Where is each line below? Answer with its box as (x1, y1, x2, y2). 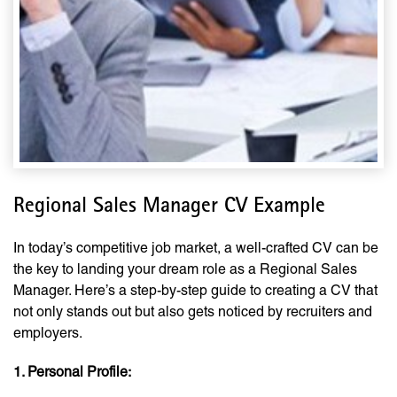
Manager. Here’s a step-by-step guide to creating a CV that (13, 282, 378, 300)
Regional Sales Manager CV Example (13, 197, 325, 219)
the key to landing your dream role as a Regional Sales (13, 261, 357, 278)
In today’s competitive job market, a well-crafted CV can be (13, 239, 378, 257)
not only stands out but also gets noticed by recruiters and (13, 303, 372, 321)
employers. (13, 324, 82, 342)
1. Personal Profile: (13, 363, 131, 381)
